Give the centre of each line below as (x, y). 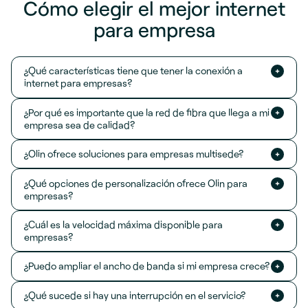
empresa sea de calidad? (79, 124)
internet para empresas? (78, 83)
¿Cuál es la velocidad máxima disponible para (123, 224)
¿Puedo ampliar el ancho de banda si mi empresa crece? (146, 266)
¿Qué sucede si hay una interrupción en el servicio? (134, 295)
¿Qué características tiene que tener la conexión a (133, 71)
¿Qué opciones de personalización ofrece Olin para (135, 183)
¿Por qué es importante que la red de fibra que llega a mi (146, 112)
